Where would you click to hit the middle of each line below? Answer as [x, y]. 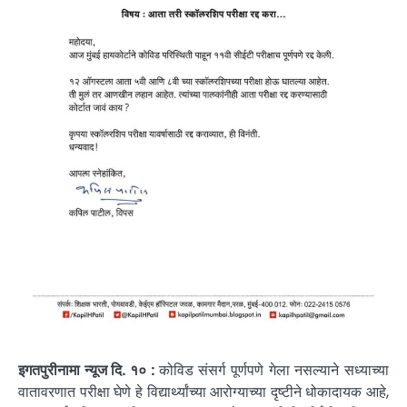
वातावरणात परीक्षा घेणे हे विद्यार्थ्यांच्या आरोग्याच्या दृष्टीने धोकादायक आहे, [203, 392]
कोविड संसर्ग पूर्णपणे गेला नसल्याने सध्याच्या [273, 371]
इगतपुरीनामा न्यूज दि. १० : [89, 371]
